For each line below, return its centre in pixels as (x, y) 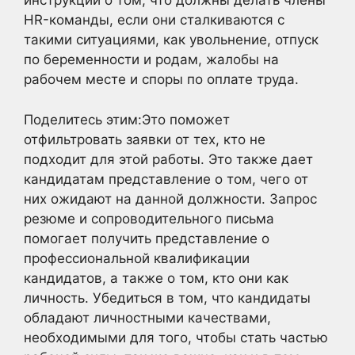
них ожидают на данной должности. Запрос (170, 198)
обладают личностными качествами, (147, 317)
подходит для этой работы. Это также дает (168, 159)
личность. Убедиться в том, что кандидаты (167, 298)
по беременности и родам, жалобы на (151, 59)
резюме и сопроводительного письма (149, 218)
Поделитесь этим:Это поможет (127, 119)
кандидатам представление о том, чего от (166, 179)
